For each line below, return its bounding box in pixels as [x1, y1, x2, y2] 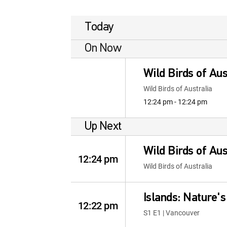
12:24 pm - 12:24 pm [143, 97, 207, 106]
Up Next [85, 120, 122, 133]
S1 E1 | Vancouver [143, 208, 200, 217]
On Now [85, 43, 122, 55]
